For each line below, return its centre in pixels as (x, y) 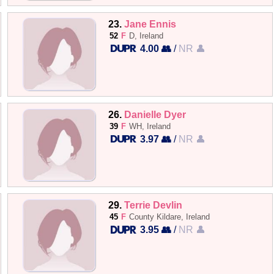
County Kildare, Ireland (170, 217)
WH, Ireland (150, 126)
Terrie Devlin (154, 205)
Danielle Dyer (155, 114)
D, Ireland (146, 35)
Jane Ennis (150, 24)
